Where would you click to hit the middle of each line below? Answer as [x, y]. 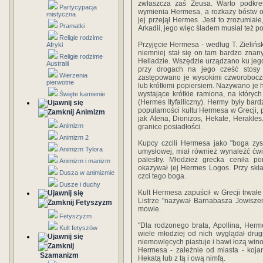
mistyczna [61, 14]
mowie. [149, 209]
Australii [58, 63]
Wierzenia [73, 75]
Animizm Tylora [81, 149]
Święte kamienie [82, 94]
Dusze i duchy [80, 184]
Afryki [55, 45]
